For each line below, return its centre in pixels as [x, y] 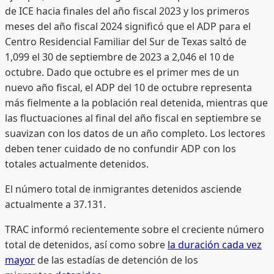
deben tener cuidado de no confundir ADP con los [120, 148]
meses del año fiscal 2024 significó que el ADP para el [128, 26]
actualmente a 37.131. [55, 204]
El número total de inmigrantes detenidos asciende [123, 189]
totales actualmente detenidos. [77, 164]
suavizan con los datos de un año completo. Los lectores [135, 133]
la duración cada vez [215, 244]
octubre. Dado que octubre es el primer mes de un [122, 72]
